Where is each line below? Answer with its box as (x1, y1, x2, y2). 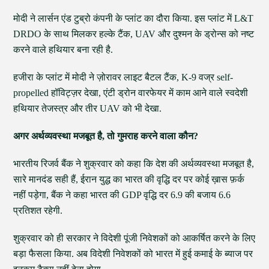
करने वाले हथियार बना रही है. (13, 44, 113, 55)
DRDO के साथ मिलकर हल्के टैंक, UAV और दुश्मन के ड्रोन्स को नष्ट (13, 29, 255, 39)
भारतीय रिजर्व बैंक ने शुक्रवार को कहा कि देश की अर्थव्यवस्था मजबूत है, (13, 159, 255, 169)
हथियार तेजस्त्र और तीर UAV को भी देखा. (13, 103, 162, 113)
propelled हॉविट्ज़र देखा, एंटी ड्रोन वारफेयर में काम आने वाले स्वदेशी (13, 88, 249, 98)
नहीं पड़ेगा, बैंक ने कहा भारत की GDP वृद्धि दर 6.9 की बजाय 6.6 (13, 190, 231, 200)
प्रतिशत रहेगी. (13, 205, 63, 216)
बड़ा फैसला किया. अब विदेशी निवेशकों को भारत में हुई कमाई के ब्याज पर (13, 249, 253, 259)
